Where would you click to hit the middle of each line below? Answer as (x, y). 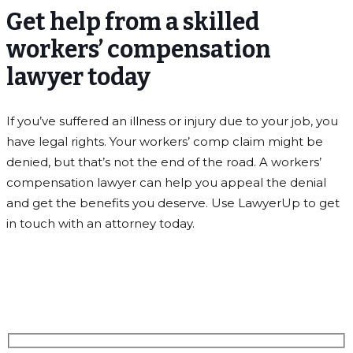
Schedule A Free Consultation (176, 296)
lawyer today (78, 77)
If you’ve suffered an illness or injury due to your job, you (172, 121)
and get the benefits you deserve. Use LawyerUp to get (173, 203)
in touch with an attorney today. (100, 223)
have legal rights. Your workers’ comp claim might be (165, 141)
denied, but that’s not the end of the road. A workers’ (164, 162)
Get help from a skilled (133, 22)
